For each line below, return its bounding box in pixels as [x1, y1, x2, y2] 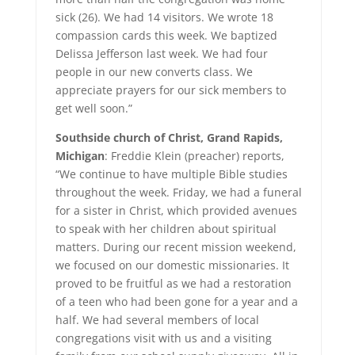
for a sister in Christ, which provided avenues [55, 203, 297, 218]
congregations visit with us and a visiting [55, 330, 272, 345]
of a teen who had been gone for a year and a [55, 294, 298, 309]
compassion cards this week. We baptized [55, 28, 277, 43]
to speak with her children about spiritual [55, 221, 277, 236]
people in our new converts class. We [55, 64, 253, 79]
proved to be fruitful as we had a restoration [55, 276, 292, 291]
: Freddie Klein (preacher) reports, [104, 148, 284, 163]
